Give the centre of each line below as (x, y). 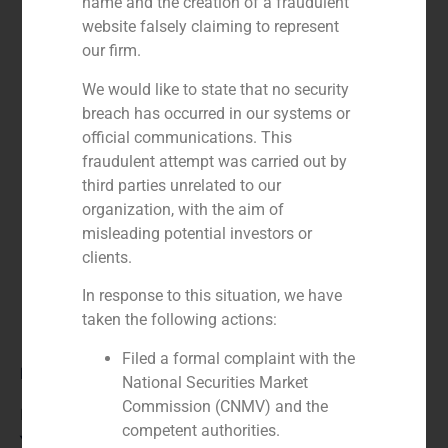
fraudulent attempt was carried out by (215, 161)
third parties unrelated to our (182, 185)
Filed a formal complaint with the (239, 358)
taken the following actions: (180, 320)
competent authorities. (201, 430)
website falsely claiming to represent (211, 27)
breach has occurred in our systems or (216, 113)
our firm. (112, 51)
